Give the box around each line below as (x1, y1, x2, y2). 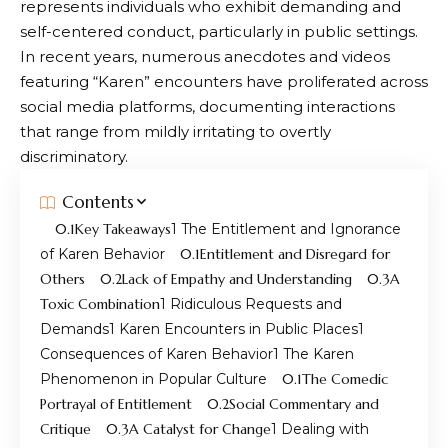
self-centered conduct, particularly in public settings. (20, 22, 418, 42)
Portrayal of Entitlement (40, 395, 192, 414)
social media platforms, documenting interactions (20, 97, 395, 117)
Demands (40, 320, 109, 339)
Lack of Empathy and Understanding (122, 270, 352, 289)
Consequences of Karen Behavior (40, 345, 273, 364)
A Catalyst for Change (129, 420, 271, 439)
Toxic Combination (40, 295, 160, 314)
